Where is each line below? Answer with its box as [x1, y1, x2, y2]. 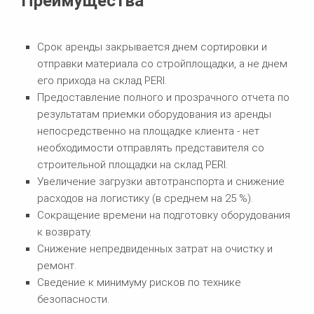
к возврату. [36, 225, 92, 238]
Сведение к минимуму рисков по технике [36, 275, 241, 289]
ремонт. [36, 259, 76, 272]
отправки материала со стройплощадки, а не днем [36, 57, 287, 70]
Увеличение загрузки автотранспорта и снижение [36, 175, 285, 188]
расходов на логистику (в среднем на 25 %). [36, 191, 253, 205]
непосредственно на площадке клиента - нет [36, 124, 259, 137]
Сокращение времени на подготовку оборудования [36, 208, 290, 221]
